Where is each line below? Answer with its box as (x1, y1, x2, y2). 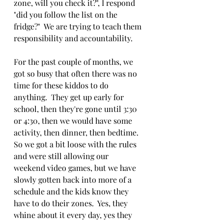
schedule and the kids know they (14, 186, 131, 196)
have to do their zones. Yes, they (14, 198, 130, 208)
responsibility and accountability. (14, 33, 133, 43)
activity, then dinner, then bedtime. (14, 127, 142, 137)
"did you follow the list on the (14, 9, 119, 20)
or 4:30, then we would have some (14, 115, 134, 126)
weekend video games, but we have (14, 163, 138, 173)
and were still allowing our (14, 151, 110, 161)
